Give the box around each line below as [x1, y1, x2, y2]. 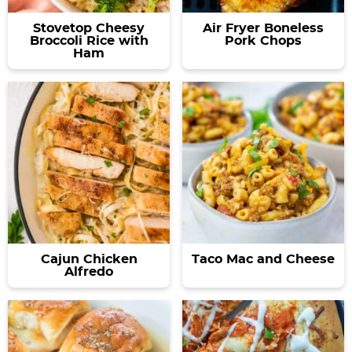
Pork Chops [225, 34, 302, 47]
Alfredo [64, 265, 113, 278]
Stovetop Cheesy [33, 21, 145, 35]
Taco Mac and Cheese [192, 252, 335, 266]
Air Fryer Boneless [203, 21, 324, 35]
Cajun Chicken [40, 252, 137, 266]
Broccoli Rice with [29, 34, 148, 47]
